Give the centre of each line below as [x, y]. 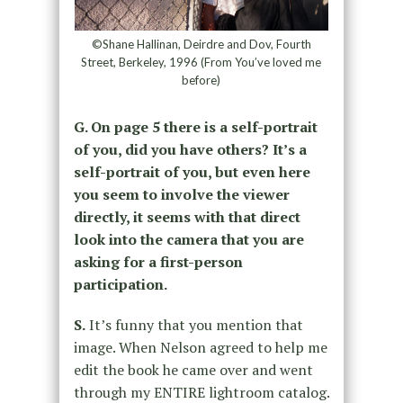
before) [201, 80]
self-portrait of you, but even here [192, 171]
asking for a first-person [158, 261]
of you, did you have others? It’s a [190, 149]
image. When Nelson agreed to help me [200, 347]
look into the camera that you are [188, 239]
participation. [120, 284]
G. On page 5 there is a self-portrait [195, 126]
